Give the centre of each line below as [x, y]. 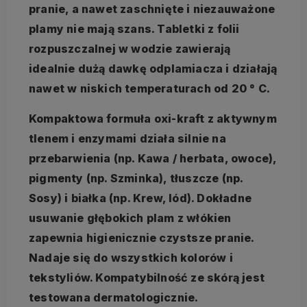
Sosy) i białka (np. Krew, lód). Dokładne [140, 198]
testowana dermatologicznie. [114, 297]
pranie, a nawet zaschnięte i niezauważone [152, 9]
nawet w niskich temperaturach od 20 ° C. [150, 88]
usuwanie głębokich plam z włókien [130, 218]
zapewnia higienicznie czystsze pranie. [142, 237]
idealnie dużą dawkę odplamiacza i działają [153, 68]
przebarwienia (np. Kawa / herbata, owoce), [153, 158]
